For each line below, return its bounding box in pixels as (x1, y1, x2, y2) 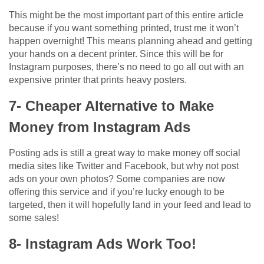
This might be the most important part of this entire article (9, 9, 243, 20)
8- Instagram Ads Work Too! (9, 235, 196, 252)
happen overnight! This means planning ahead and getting (9, 35, 252, 46)
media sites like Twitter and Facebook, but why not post (9, 160, 239, 171)
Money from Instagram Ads (9, 118, 190, 135)
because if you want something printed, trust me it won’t (9, 22, 239, 33)
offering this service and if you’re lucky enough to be (9, 186, 225, 197)
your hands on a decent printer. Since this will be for (9, 48, 223, 59)
